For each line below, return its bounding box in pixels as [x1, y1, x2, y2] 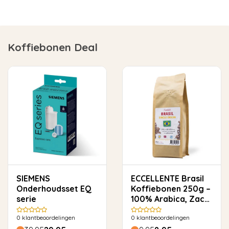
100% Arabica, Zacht [131, 194, 213, 204]
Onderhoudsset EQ [16, 184, 91, 194]
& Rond [131, 204, 160, 215]
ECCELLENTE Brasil [131, 173, 181, 184]
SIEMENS [16, 173, 50, 184]
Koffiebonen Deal [8, 40, 98, 54]
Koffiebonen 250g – [131, 184, 211, 194]
